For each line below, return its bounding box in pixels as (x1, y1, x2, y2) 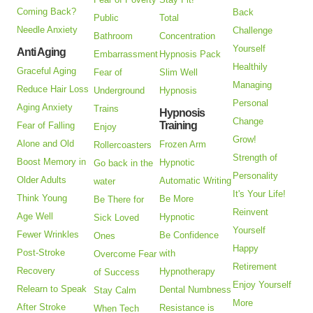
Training (159, 119, 198, 131)
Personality (233, 170, 279, 181)
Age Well (17, 210, 54, 221)
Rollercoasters (94, 139, 152, 150)
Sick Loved (94, 212, 140, 223)
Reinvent (233, 206, 269, 217)
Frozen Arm (159, 138, 207, 150)
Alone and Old (17, 138, 75, 149)
